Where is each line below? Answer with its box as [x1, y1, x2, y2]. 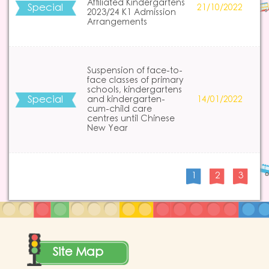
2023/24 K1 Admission [86, 7, 176, 19]
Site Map [53, 244, 103, 261]
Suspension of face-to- [86, 65, 183, 77]
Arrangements [86, 16, 147, 28]
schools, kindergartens [86, 84, 182, 96]
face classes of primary [86, 74, 184, 86]
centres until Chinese [86, 113, 175, 125]
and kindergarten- [86, 94, 165, 106]
